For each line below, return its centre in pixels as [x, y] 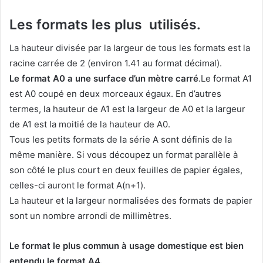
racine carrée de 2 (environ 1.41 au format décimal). [116, 63]
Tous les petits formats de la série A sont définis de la [121, 139]
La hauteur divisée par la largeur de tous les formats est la [130, 48]
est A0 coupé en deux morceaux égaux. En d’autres [115, 93]
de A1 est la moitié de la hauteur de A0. [90, 124]
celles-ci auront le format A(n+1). [77, 185]
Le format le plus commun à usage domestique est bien [127, 245]
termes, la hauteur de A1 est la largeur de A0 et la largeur [127, 109]
